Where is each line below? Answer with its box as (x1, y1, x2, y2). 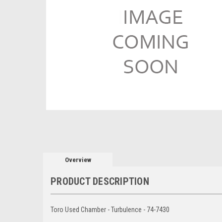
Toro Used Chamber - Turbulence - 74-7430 (51, 205, 169, 214)
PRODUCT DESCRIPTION (51, 175, 149, 187)
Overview (64, 156, 91, 164)
